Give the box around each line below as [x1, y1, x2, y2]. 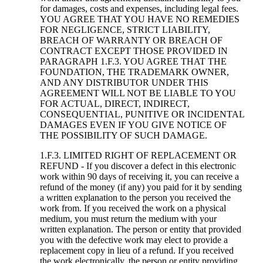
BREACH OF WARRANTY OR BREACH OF [39, 35, 222, 46]
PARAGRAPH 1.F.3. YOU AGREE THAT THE [39, 56, 227, 67]
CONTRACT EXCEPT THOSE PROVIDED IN [39, 46, 228, 56]
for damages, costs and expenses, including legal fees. [39, 4, 238, 14]
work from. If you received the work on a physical [39, 203, 226, 214]
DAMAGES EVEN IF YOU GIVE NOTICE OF [39, 120, 227, 130]
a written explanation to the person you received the [39, 193, 231, 203]
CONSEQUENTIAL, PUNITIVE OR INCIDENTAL [39, 109, 244, 120]
